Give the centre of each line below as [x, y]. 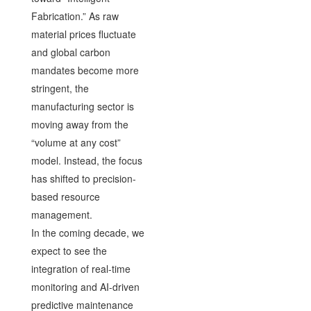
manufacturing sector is [82, 106]
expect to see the [69, 250]
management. [61, 214]
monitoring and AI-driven [85, 286]
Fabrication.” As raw [75, 16]
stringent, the [60, 88]
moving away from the [79, 124]
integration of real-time [81, 268]
